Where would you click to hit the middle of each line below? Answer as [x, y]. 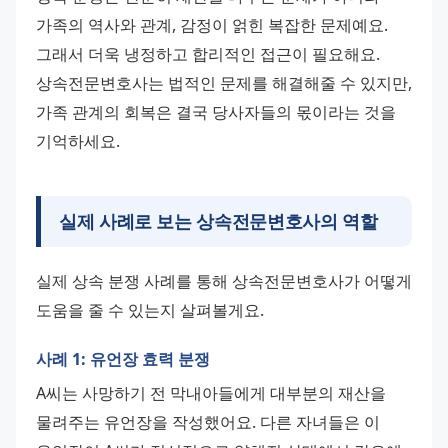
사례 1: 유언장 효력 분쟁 [123, 359]
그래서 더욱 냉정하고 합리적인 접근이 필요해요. [208, 54]
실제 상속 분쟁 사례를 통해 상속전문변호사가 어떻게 [224, 281]
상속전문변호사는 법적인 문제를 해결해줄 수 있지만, [224, 83]
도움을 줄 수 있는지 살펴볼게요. [150, 310]
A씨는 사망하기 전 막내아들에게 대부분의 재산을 [211, 393]
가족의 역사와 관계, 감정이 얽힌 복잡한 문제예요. [212, 25]
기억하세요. [78, 141]
